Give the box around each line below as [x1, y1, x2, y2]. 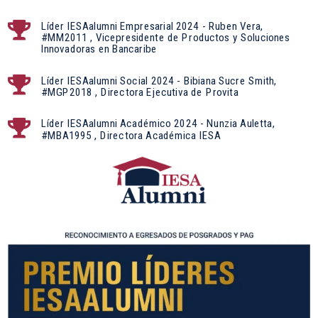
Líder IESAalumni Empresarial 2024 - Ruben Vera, [40, 19, 263, 33]
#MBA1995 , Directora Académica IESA [40, 128, 221, 142]
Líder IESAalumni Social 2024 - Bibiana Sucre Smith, [40, 74, 277, 87]
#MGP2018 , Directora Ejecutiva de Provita [40, 85, 238, 99]
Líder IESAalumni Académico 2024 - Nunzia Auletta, [40, 117, 275, 131]
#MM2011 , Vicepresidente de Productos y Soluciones [40, 31, 290, 44]
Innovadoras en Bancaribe [40, 42, 158, 55]
